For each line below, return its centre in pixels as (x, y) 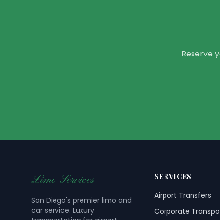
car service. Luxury (63, 210)
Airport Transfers (182, 195)
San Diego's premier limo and (82, 200)
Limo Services (63, 180)
